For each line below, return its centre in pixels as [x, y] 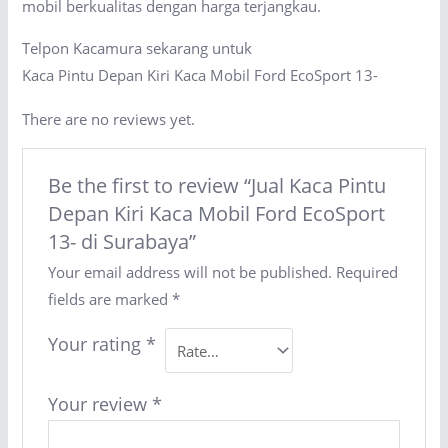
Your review [99, 404]
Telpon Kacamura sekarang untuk [137, 47]
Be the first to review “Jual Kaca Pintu [216, 186]
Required [366, 272]
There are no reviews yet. [109, 119]
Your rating [96, 344]
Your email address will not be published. [189, 272]
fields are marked [109, 299]
